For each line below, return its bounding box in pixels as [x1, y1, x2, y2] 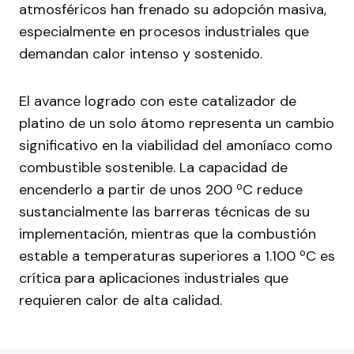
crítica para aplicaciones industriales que [19, 269, 288, 288]
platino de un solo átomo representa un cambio [19, 114, 334, 133]
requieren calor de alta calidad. [19, 291, 222, 310]
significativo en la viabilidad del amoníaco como [19, 136, 333, 155]
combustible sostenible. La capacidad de [19, 158, 288, 177]
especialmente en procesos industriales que [19, 22, 309, 41]
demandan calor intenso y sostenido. [19, 44, 262, 63]
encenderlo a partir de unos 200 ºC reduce [19, 180, 303, 199]
